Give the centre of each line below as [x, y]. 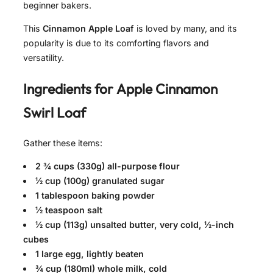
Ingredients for [70, 88]
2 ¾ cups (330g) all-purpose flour [108, 166]
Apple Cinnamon [167, 88]
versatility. [44, 57]
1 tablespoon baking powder [95, 195]
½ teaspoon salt [69, 210]
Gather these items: [63, 143]
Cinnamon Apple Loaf [88, 28]
